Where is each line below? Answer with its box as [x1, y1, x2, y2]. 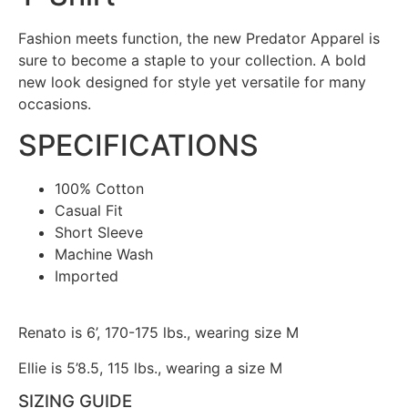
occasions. [18, 95, 91, 114]
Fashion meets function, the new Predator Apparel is [18, 29, 380, 48]
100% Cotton [55, 178, 144, 198]
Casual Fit [55, 200, 123, 219]
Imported [55, 266, 118, 285]
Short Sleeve [55, 222, 143, 241]
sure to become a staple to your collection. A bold [18, 51, 366, 70]
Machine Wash [55, 244, 153, 263]
